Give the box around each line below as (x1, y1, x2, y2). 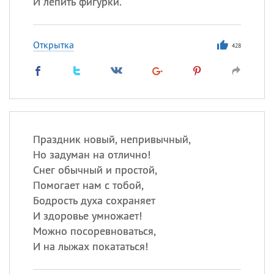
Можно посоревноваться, (32, 224, 156, 238)
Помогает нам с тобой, (32, 178, 144, 192)
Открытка (32, 39, 74, 51)
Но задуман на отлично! (32, 147, 150, 161)
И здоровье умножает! (32, 209, 142, 223)
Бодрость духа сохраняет (32, 193, 155, 207)
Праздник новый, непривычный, (32, 132, 191, 146)
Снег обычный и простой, (32, 163, 157, 177)
